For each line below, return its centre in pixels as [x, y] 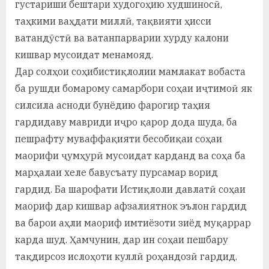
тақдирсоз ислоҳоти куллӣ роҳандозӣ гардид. [126, 256]
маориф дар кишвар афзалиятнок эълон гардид [131, 206]
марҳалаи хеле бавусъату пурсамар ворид [116, 172]
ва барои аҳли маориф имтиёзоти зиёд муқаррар [133, 222]
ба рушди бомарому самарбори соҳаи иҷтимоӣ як [134, 88]
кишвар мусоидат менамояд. [84, 54]
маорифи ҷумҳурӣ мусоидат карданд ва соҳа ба [130, 155]
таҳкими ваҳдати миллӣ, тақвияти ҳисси [113, 21]
